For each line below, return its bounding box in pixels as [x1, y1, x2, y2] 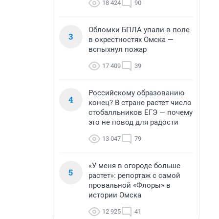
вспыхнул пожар [88, 45, 147, 54]
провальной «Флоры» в [88, 181, 171, 190]
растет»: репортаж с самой [88, 171, 180, 180]
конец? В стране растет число [88, 98, 192, 107]
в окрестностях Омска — [88, 35, 174, 44]
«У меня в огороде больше [88, 161, 180, 170]
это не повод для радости [88, 118, 178, 127]
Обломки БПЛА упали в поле [88, 25, 190, 34]
